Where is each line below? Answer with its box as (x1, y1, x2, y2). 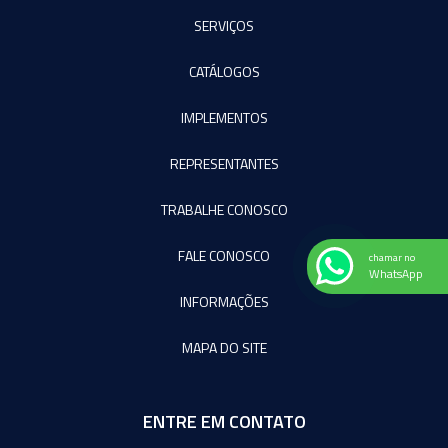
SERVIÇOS (194, 14, 254, 36)
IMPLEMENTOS (180, 106, 268, 128)
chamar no (369, 249, 415, 266)
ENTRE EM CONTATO (142, 407, 306, 435)
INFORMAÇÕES (179, 290, 269, 312)
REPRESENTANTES (169, 152, 279, 174)
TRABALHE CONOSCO (160, 198, 288, 220)
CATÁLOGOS (188, 60, 260, 82)
